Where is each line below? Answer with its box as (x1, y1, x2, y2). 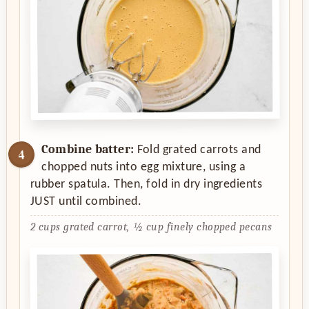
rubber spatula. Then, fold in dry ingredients (30, 177, 263, 191)
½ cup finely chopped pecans (132, 221, 272, 234)
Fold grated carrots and (134, 143, 261, 157)
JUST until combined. (30, 195, 142, 208)
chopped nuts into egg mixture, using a (41, 160, 246, 174)
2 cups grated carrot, (30, 221, 130, 234)
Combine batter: (41, 141, 134, 157)
